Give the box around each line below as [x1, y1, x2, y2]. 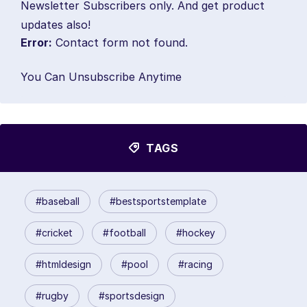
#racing [178, 258, 212, 270]
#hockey [176, 226, 215, 238]
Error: [21, 35, 52, 49]
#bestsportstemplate [110, 195, 206, 207]
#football [103, 226, 146, 238]
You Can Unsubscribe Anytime [21, 69, 182, 84]
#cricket [36, 226, 73, 238]
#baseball [36, 195, 79, 207]
